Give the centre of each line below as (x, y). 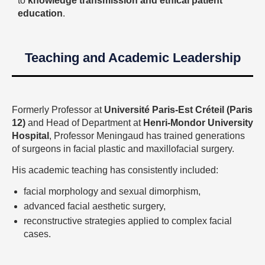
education (40, 14)
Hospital (30, 136)
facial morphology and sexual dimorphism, (112, 191)
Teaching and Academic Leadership (132, 58)
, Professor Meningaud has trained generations (147, 136)
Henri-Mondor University (198, 123)
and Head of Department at (84, 123)
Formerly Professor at (58, 110)
